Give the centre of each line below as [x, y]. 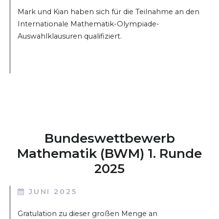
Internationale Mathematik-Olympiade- [88, 24]
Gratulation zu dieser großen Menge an [88, 213]
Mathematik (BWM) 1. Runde [109, 154]
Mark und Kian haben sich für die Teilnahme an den [109, 11]
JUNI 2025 [53, 192]
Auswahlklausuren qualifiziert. [70, 36]
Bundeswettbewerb [109, 139]
